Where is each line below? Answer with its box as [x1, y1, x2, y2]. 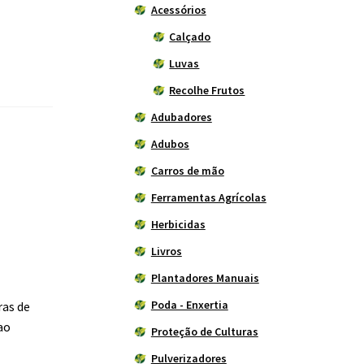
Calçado [169, 29, 211, 45]
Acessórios [150, 2, 206, 18]
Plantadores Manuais [150, 271, 259, 286]
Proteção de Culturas [150, 324, 258, 340]
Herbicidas [150, 217, 206, 232]
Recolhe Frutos [169, 83, 245, 98]
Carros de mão [150, 163, 224, 179]
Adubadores [150, 110, 212, 125]
